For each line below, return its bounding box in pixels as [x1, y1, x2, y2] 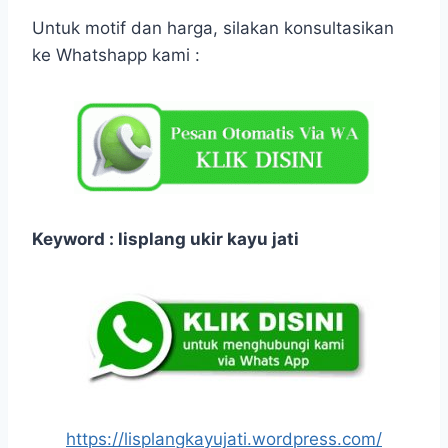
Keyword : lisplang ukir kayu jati [32, 229, 299, 250]
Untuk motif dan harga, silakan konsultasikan [32, 18, 394, 39]
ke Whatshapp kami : [32, 45, 200, 66]
